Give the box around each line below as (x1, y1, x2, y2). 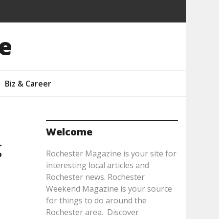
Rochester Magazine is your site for (45, 148, 176, 159)
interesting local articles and (45, 160, 149, 171)
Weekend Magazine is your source (45, 183, 172, 194)
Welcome (45, 125, 92, 138)
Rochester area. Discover (45, 207, 139, 218)
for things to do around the (45, 195, 147, 206)
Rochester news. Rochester (45, 172, 145, 182)
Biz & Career (4, 78, 51, 89)
